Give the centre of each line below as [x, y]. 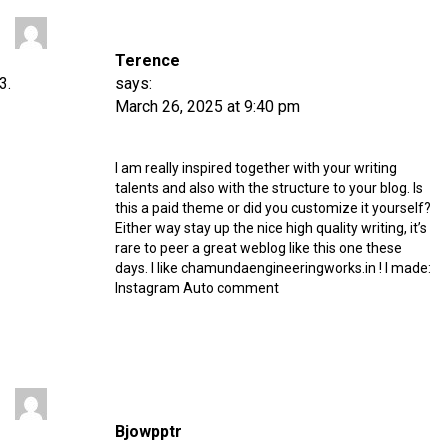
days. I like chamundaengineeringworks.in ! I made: [273, 267]
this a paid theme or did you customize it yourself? [273, 207]
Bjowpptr [148, 431]
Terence [147, 60]
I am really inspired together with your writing [256, 167]
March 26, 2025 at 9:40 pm [207, 106]
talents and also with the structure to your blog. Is [269, 187]
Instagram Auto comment [197, 287]
